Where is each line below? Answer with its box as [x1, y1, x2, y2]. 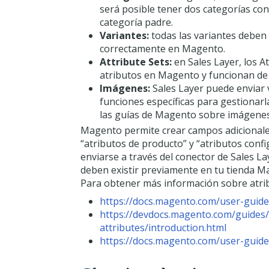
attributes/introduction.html [100, 221, 226, 234]
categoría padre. [100, 16, 173, 29]
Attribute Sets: [100, 55, 172, 68]
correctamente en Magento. [100, 42, 225, 55]
